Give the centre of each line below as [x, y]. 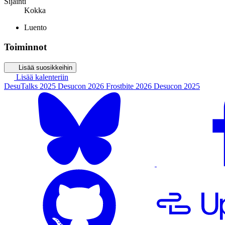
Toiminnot [25, 47]
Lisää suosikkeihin [45, 67]
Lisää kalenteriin [41, 77]
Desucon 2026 [82, 86]
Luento [35, 28]
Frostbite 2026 [130, 86]
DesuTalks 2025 [31, 86]
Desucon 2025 [177, 86]
